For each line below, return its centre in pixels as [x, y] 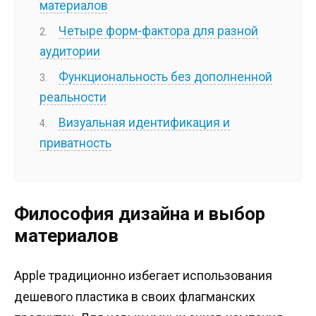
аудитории [70, 51]
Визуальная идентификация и [145, 122]
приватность [75, 143]
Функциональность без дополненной [166, 77]
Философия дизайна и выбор [140, 214]
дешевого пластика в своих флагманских [135, 297]
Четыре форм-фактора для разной [159, 31]
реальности [73, 97]
